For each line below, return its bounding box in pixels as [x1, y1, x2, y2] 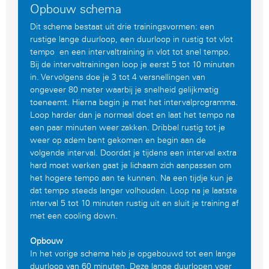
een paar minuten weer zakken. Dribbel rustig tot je [30, 122, 225, 133]
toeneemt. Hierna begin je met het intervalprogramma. [30, 97, 238, 108]
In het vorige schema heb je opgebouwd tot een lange [30, 249, 236, 259]
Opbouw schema [30, 2, 121, 17]
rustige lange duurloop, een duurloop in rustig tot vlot [30, 34, 233, 45]
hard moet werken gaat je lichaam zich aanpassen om [30, 160, 231, 171]
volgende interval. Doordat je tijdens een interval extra [30, 148, 237, 159]
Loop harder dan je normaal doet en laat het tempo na [30, 110, 235, 121]
